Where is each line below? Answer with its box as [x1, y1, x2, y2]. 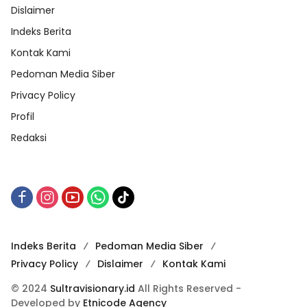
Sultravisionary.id [50, 281, 135, 295]
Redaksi [11, 130, 47, 145]
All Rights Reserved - [135, 281, 241, 295]
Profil [11, 109, 34, 123]
